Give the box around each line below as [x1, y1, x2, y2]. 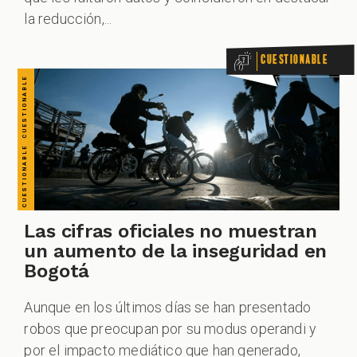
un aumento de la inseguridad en [24, 239, 328, 262]
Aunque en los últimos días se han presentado [24, 299, 312, 316]
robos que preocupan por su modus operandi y [24, 320, 317, 338]
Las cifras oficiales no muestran [24, 219, 317, 242]
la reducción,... [24, 10, 112, 28]
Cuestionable [261, 49, 329, 67]
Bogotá [24, 259, 90, 282]
